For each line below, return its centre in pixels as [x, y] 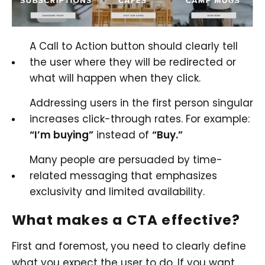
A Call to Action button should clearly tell [134, 46]
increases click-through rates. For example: [140, 119]
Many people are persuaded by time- [126, 160]
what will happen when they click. [115, 78]
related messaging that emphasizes [123, 176]
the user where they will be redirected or [133, 62]
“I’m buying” [62, 135]
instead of [123, 135]
